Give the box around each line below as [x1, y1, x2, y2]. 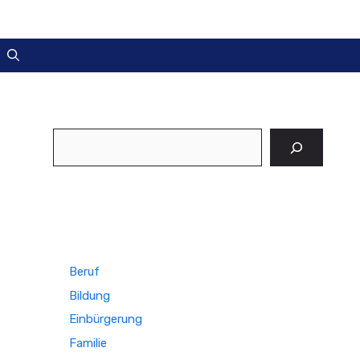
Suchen [52, 129, 93, 144]
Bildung [69, 288, 110, 303]
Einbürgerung [69, 312, 142, 326]
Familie [69, 335, 107, 350]
